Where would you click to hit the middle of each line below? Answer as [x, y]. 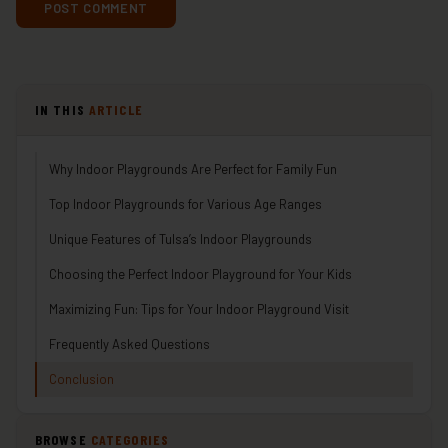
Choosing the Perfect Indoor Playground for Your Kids [200, 273]
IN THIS [62, 109]
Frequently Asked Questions [129, 343]
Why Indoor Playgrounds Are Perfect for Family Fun [193, 168]
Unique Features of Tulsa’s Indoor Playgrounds [180, 238]
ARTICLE [115, 109]
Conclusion [81, 378]
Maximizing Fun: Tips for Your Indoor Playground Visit [199, 308]
